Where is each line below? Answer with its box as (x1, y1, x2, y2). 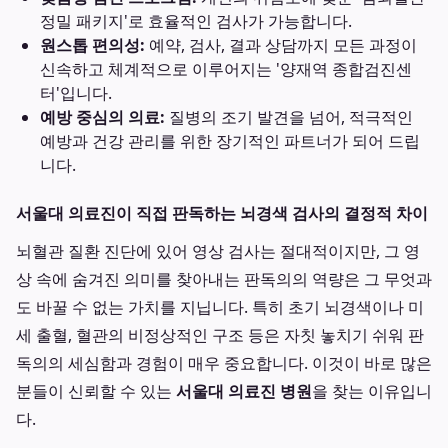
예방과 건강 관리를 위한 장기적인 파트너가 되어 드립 (40, 130, 420, 152)
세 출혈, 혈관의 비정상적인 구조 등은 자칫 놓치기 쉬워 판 (16, 324, 424, 346)
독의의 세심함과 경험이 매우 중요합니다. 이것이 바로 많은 (16, 352, 432, 374)
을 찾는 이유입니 (312, 380, 432, 402)
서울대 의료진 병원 (176, 380, 312, 402)
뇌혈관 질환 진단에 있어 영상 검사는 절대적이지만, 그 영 (16, 240, 420, 262)
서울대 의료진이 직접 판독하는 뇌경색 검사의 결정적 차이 (16, 202, 428, 224)
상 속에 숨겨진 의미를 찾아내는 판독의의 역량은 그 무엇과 (16, 268, 432, 290)
